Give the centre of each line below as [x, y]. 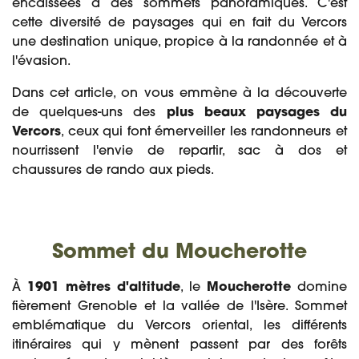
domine [322, 288]
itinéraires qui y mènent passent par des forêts [179, 345]
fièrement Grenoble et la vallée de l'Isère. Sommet [179, 307]
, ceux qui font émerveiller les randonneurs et [204, 132]
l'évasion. [41, 62]
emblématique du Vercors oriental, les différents [179, 326]
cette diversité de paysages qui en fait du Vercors [179, 23]
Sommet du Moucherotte [179, 253]
